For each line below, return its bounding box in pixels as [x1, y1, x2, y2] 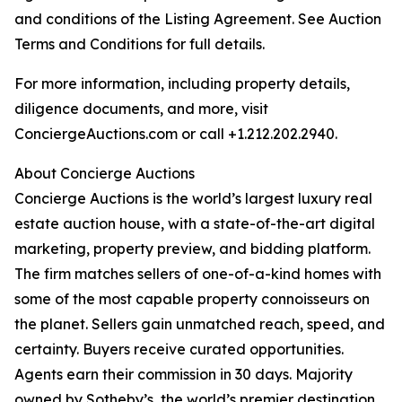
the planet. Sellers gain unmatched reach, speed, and [14, 315, 385, 334]
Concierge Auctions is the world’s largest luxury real [14, 189, 372, 208]
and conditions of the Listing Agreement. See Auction [14, 10, 381, 29]
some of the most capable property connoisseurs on [14, 290, 370, 309]
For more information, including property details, [14, 74, 350, 93]
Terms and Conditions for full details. [14, 35, 265, 54]
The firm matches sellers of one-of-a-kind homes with [14, 265, 381, 284]
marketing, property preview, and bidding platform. [14, 240, 371, 258]
